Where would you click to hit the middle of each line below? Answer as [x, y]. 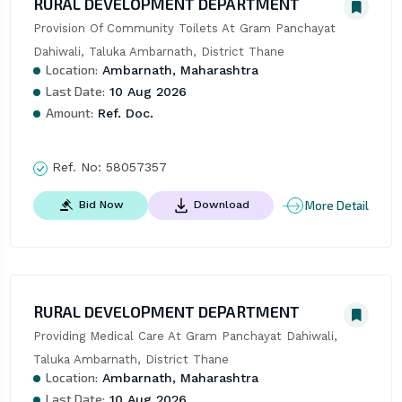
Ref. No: [76, 167]
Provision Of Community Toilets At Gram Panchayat [184, 29]
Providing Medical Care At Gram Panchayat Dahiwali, [185, 336]
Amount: [69, 113]
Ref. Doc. [123, 114]
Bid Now [101, 205]
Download [221, 205]
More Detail [337, 205]
